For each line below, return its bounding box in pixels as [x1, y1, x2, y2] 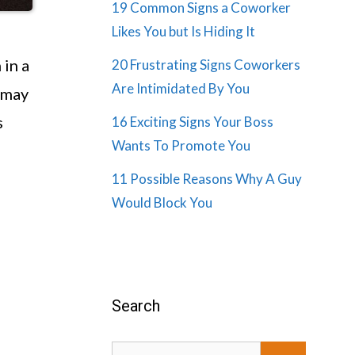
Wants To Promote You [112, 137, 250, 154]
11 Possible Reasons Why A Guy [112, 170, 302, 187]
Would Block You [112, 194, 212, 211]
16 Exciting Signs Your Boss [112, 113, 273, 130]
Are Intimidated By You [112, 80, 250, 97]
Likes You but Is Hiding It [112, 23, 255, 40]
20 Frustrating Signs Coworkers [112, 56, 300, 73]
